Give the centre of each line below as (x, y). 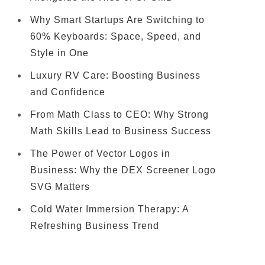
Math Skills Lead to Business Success (121, 131)
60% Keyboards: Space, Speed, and (116, 36)
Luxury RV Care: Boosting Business (115, 75)
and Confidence (68, 92)
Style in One (59, 53)
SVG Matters (60, 187)
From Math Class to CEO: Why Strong (119, 114)
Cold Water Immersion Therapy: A (109, 209)
